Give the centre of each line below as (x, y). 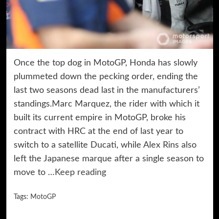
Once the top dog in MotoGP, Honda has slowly (105, 63)
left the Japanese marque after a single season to (109, 159)
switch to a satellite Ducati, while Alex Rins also (105, 145)
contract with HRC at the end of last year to (98, 131)
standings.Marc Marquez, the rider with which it (106, 104)
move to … (34, 172)
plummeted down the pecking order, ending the (106, 77)
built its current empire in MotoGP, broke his (99, 118)
